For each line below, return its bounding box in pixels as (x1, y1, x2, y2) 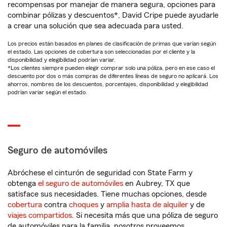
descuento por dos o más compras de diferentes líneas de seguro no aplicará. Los (8, 73, 218, 79)
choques (69, 201, 98, 209)
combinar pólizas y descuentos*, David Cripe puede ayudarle (8, 11, 218, 19)
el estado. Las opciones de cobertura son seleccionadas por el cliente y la (8, 49, 195, 55)
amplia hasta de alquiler (106, 201, 188, 209)
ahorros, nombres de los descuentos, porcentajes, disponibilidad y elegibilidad (8, 81, 208, 87)
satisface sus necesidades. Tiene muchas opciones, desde (8, 190, 207, 198)
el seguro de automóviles (38, 179, 123, 187)
